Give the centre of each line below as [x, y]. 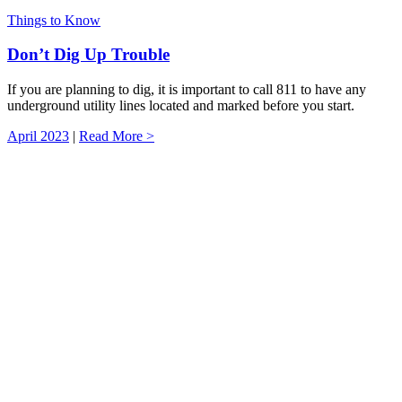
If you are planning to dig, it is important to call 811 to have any [187, 90]
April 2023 [38, 136]
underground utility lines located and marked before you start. [181, 106]
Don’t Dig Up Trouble [88, 55]
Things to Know [54, 20]
